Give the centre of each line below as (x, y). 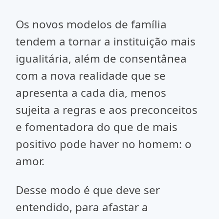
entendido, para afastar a (82, 207)
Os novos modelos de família (91, 24)
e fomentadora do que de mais (97, 127)
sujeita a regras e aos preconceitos (107, 110)
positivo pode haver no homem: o (104, 144)
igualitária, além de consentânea (101, 58)
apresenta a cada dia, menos (91, 93)
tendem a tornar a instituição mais (106, 41)
